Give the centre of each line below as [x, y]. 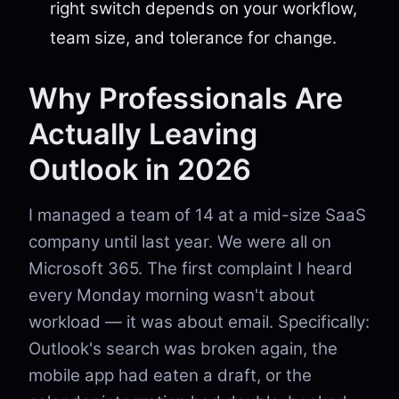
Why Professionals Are [186, 98]
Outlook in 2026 [140, 170]
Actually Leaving [143, 134]
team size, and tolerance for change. [193, 38]
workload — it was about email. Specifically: [199, 322]
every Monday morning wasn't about [172, 295]
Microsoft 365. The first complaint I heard [191, 269]
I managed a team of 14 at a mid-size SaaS [197, 215]
